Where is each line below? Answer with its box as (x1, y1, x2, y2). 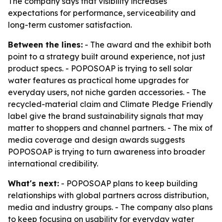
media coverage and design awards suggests (8, 135, 185, 145)
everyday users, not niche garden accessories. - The (8, 87, 206, 97)
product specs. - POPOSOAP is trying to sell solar (8, 63, 192, 73)
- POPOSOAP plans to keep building (59, 178, 198, 188)
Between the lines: (8, 40, 83, 50)
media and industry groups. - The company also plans (8, 202, 213, 212)
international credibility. (8, 159, 98, 168)
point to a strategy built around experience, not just (8, 52, 205, 61)
